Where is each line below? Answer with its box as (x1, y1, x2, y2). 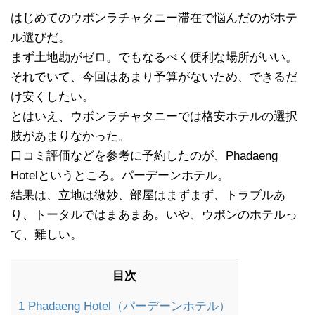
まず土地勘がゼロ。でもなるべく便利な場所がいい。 (11, 50, 297, 64)
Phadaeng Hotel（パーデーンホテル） (25, 299, 231, 313)
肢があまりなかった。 (11, 129, 130, 143)
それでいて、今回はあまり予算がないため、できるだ (11, 70, 297, 84)
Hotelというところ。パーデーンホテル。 (11, 168, 229, 182)
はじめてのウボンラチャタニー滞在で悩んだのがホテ (11, 11, 297, 25)
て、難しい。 (11, 227, 82, 241)
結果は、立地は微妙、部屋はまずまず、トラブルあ (11, 188, 285, 202)
